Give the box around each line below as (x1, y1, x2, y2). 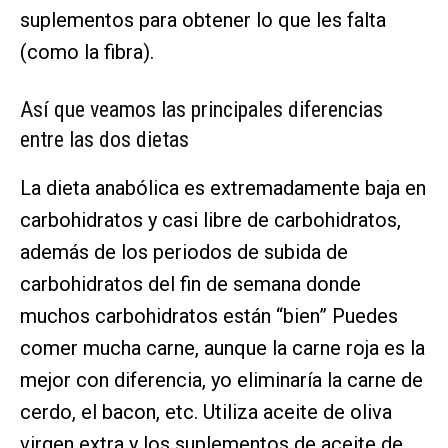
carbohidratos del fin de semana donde (20, 272, 361, 297)
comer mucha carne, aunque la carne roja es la (20, 336, 425, 361)
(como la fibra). (20, 40, 154, 65)
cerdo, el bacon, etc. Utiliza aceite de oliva (20, 400, 392, 425)
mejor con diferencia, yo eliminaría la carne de (20, 368, 423, 393)
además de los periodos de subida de (20, 240, 348, 265)
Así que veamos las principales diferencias (20, 97, 383, 123)
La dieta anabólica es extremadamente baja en (20, 176, 426, 201)
